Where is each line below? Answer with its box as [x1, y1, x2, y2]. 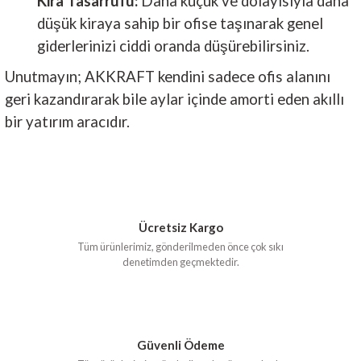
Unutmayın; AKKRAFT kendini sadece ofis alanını [5, 67, 330, 85]
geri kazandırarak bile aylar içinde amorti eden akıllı [5, 89, 344, 108]
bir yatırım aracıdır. [5, 112, 130, 131]
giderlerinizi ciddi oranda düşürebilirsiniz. [37, 36, 309, 55]
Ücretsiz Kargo [138, 219, 223, 234]
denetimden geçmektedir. [122, 255, 239, 268]
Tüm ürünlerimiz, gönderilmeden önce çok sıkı [77, 239, 284, 253]
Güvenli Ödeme [136, 337, 225, 352]
